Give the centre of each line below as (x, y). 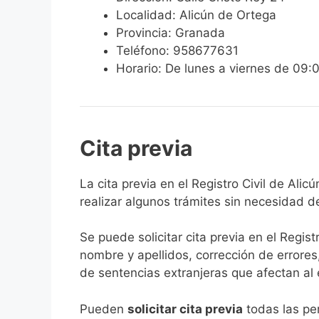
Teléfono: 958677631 (177, 50)
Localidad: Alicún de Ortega (196, 15)
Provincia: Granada (171, 32)
